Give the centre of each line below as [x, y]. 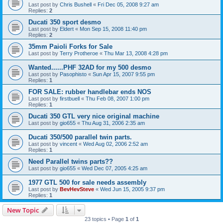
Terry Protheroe [79, 53]
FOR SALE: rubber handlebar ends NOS [90, 92]
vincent [68, 144]
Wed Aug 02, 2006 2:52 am [115, 144]
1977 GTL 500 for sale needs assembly [87, 182]
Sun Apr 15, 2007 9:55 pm [124, 74]
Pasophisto [73, 74]
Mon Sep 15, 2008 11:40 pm [113, 29]
